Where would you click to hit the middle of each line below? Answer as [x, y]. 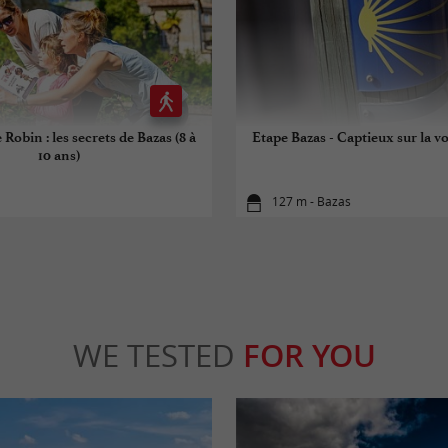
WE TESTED [157, 355]
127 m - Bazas [312, 202]
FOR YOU [309, 355]
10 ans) [59, 155]
